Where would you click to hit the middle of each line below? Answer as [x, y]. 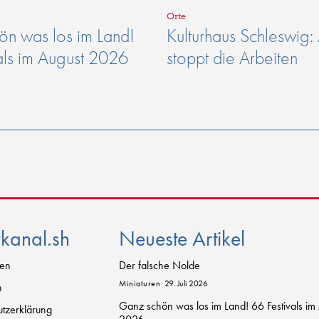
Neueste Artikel [182, 238]
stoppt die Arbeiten [232, 58]
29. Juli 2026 [186, 283]
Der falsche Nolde [160, 265]
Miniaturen [140, 283]
